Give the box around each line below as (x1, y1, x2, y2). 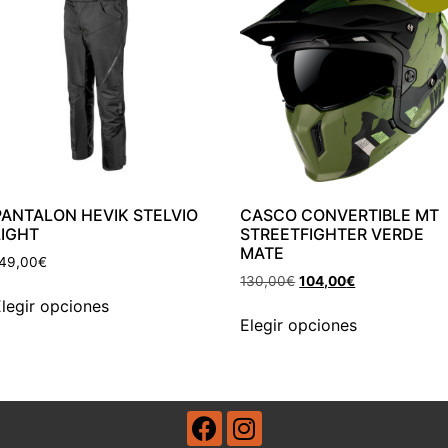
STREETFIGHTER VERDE (240, 223, 425, 244)
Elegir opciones (240, 315, 358, 336)
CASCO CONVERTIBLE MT (240, 204, 440, 225)
